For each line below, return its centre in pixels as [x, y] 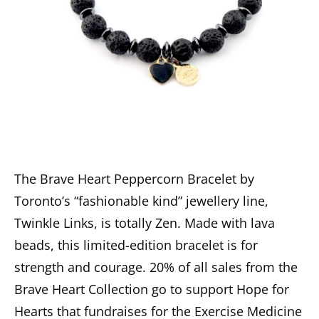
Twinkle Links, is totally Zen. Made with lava [145, 223]
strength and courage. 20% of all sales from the [156, 267]
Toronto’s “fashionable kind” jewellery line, [141, 200]
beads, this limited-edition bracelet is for [136, 245]
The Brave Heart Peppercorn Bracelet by [134, 178]
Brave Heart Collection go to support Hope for [152, 289]
